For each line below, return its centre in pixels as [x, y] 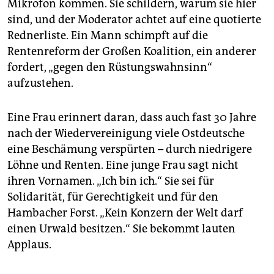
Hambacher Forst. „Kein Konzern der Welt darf [125, 213]
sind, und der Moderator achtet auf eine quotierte [134, 20]
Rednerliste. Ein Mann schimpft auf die [108, 36]
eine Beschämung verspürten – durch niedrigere [130, 150]
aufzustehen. [40, 83]
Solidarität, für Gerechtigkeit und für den [113, 197]
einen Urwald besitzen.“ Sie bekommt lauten [121, 229]
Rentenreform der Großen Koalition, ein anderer [132, 52]
